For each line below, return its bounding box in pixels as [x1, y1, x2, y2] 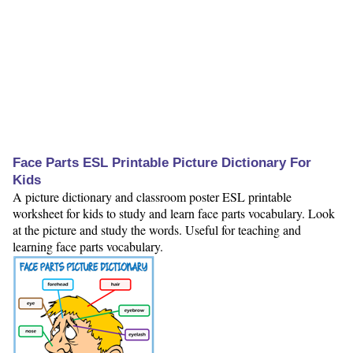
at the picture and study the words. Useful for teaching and [13, 221, 301, 239]
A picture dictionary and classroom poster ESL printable [13, 188, 292, 206]
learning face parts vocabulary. [13, 238, 163, 255]
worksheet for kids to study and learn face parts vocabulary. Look [13, 205, 335, 222]
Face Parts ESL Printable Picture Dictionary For [13, 155, 311, 171]
